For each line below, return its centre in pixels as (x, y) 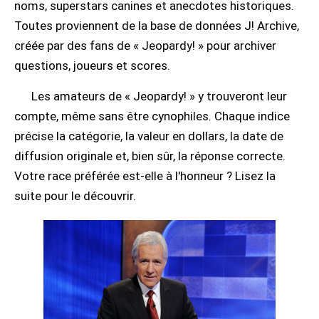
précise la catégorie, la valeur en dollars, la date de (149, 136)
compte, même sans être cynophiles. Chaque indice (152, 116)
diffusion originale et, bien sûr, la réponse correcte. (150, 156)
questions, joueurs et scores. (92, 66)
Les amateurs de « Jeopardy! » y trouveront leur (159, 96)
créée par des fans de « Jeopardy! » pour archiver (145, 46)
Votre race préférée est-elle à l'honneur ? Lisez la (145, 176)
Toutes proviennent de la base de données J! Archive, (157, 26)
